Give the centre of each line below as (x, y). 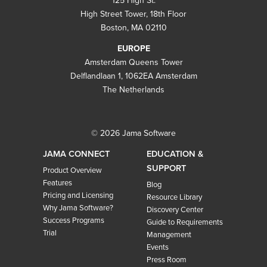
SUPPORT (166, 168)
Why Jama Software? (78, 208)
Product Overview (72, 170)
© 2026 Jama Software (133, 133)
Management (169, 235)
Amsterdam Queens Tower (133, 62)
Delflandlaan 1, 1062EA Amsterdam (133, 76)
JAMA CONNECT (76, 154)
